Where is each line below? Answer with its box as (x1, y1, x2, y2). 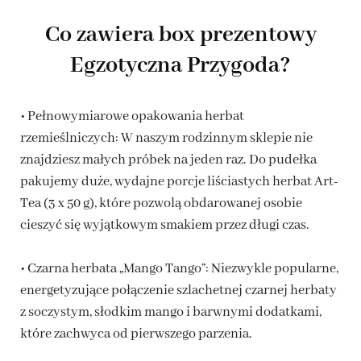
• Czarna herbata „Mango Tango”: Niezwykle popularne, (20, 259, 338, 277)
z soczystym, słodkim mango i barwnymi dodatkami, (20, 303, 322, 321)
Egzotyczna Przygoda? (70, 51, 291, 80)
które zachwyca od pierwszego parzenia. (20, 325, 252, 342)
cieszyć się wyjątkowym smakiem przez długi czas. (20, 216, 309, 234)
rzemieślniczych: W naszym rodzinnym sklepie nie (20, 129, 313, 147)
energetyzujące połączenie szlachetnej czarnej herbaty (20, 281, 337, 299)
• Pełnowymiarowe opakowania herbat (20, 107, 244, 125)
